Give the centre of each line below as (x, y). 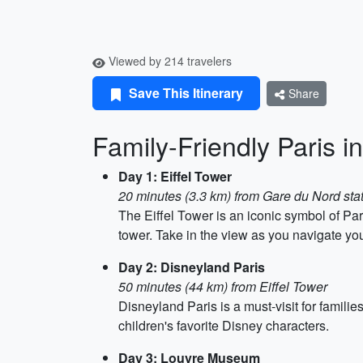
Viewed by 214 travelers (169, 61)
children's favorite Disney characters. (224, 325)
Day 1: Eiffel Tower (175, 176)
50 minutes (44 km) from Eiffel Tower (223, 286)
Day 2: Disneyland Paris (192, 267)
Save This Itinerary (184, 93)
